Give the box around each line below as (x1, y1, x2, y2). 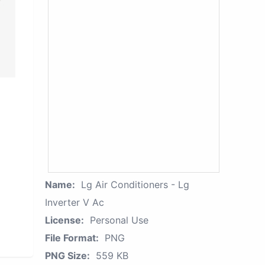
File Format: (45, 232, 99, 244)
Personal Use (90, 214, 148, 226)
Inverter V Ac (45, 196, 104, 208)
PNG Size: (45, 250, 90, 261)
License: (45, 214, 84, 226)
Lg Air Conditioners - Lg (81, 179, 189, 190)
